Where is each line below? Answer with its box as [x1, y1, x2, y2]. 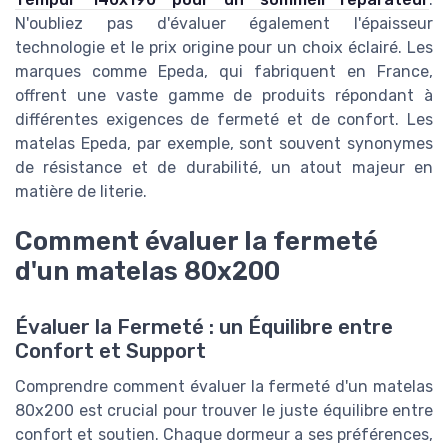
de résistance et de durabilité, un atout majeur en [15, 157, 433, 177]
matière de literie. [15, 181, 147, 201]
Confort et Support [15, 339, 206, 364]
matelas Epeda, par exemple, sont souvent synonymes [15, 133, 433, 153]
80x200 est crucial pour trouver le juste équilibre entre [15, 401, 433, 421]
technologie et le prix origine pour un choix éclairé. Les [15, 37, 433, 57]
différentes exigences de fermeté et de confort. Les [15, 109, 433, 129]
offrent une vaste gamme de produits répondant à [15, 85, 433, 105]
